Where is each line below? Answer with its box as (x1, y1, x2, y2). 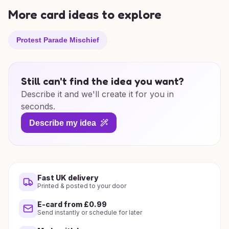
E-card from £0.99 (37, 200, 107, 209)
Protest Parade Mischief (16, 36, 99, 44)
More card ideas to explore (8, 7, 162, 22)
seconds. (21, 101, 55, 111)
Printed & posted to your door (37, 182, 126, 190)
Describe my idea (29, 118, 96, 127)
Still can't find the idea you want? (21, 75, 184, 87)
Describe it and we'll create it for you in (21, 89, 174, 99)
